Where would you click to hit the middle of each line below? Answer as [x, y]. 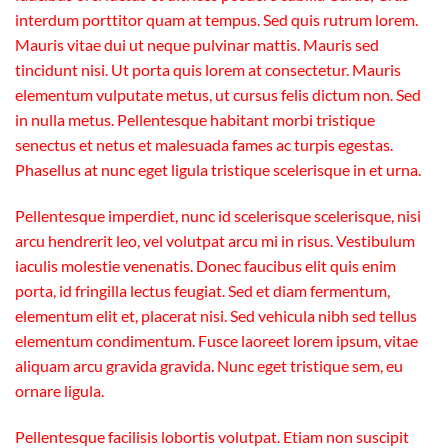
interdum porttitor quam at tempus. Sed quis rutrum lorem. [216, 20]
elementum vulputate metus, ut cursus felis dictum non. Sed [218, 95]
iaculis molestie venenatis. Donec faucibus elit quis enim [205, 266]
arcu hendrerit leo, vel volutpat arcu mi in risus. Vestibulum [215, 241]
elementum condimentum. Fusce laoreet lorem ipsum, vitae [216, 341]
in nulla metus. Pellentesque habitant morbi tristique [195, 120]
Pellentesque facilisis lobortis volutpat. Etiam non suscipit [212, 436]
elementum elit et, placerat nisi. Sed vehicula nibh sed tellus [216, 316]
